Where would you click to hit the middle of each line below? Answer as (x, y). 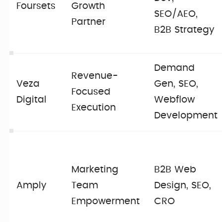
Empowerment (106, 202)
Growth (88, 6)
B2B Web (175, 170)
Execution (94, 108)
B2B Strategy (185, 30)
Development (186, 116)
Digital (32, 100)
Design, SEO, (183, 186)
